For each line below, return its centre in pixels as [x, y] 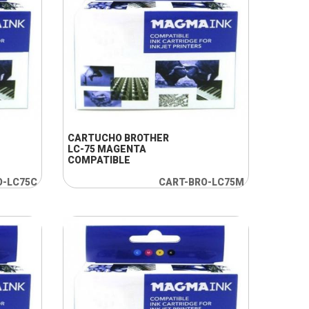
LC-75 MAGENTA [107, 149]
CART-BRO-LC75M [201, 182]
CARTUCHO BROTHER [118, 138]
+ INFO [135, 97]
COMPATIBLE [99, 160]
